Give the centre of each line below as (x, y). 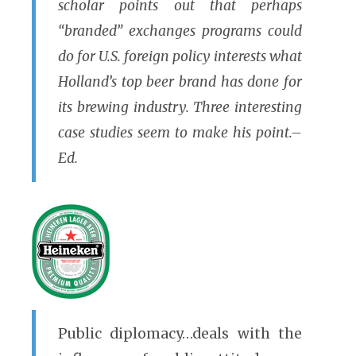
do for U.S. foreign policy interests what (180, 56)
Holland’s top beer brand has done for (180, 82)
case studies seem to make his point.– (180, 133)
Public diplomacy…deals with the (180, 334)
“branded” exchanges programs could (180, 31)
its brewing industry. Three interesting (180, 107)
